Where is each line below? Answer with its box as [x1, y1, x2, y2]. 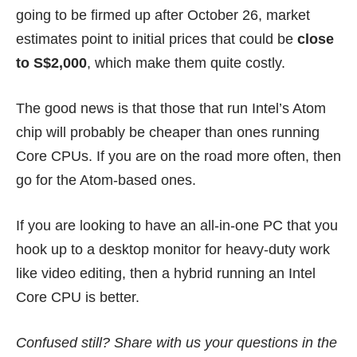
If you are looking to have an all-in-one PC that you [16, 218, 338, 234]
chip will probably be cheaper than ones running [16, 124, 320, 141]
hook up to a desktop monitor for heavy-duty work [16, 241, 330, 258]
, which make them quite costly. [87, 55, 285, 72]
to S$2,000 [16, 55, 87, 72]
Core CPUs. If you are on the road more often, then [16, 148, 341, 165]
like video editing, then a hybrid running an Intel [16, 265, 316, 282]
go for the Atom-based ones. [16, 172, 196, 189]
